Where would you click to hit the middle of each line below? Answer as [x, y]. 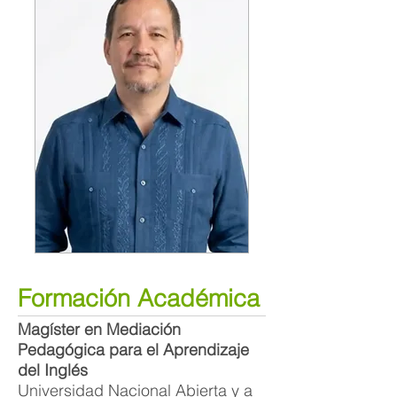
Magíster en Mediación [99, 329]
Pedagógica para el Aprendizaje [133, 350]
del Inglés [53, 370]
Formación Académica [139, 298]
